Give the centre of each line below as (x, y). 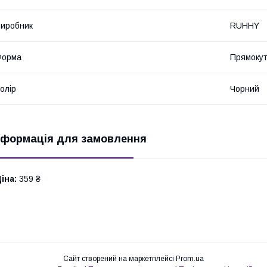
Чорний (245, 89)
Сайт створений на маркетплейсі (119, 258)
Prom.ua (190, 258)
